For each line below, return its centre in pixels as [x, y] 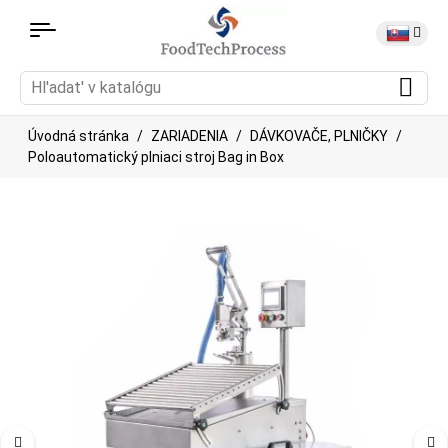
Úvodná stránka [78, 135]
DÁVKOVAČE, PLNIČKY [319, 135]
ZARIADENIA [189, 135]
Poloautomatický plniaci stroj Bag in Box [156, 156]
